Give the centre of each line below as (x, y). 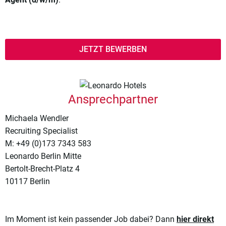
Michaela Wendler (37, 118)
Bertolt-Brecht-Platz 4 (42, 168)
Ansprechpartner (113, 99)
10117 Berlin (27, 181)
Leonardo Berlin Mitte (43, 156)
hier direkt (195, 219)
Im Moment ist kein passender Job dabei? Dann (91, 219)
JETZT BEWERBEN (113, 49)
